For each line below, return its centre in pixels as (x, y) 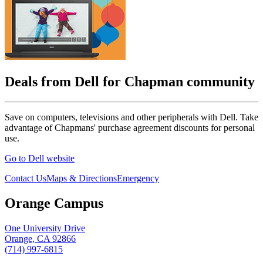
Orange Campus (54, 203)
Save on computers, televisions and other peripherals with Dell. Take (131, 117)
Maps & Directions (82, 178)
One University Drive (45, 228)
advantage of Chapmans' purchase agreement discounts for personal (130, 127)
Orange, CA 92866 (40, 238)
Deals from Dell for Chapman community (130, 82)
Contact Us (26, 178)
